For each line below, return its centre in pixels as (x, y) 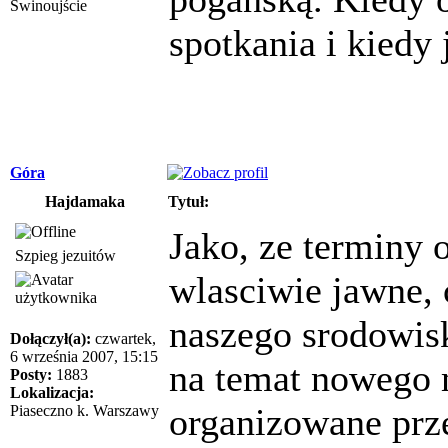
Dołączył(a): (50, 338)
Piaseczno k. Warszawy (84, 410)
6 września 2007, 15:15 (84, 356)
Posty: (31, 374)
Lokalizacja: (52, 392)
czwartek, (123, 338)
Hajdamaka (85, 201)
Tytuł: (188, 201)
